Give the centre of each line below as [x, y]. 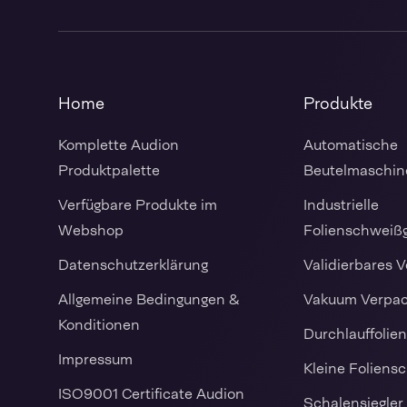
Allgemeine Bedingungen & [149, 299]
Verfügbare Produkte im [138, 204]
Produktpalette [109, 170]
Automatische [351, 144]
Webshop [91, 230]
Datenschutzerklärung [133, 264]
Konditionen [99, 324]
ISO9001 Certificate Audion [151, 393]
